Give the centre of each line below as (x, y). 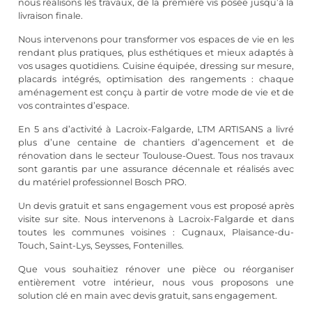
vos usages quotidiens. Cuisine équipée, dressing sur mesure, (156, 65)
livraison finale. (50, 15)
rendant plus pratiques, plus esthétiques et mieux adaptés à (156, 52)
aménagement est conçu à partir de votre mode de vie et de (156, 92)
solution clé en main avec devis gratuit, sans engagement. (147, 295)
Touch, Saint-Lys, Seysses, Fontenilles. (101, 245)
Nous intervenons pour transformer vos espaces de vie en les (156, 39)
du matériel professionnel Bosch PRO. (102, 182)
